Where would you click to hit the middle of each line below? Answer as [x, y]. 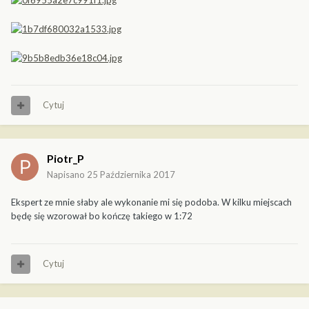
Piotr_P [66, 159]
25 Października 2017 [131, 175]
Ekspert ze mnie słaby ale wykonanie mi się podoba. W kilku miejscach [151, 202]
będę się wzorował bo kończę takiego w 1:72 [102, 216]
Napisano [67, 175]
